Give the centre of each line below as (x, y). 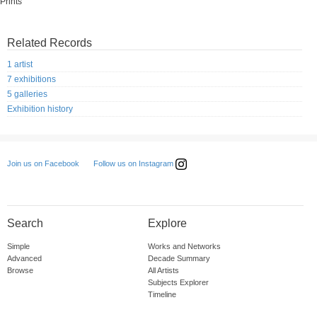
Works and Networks (184, 247)
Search (25, 224)
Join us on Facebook (43, 164)
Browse (20, 271)
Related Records (50, 43)
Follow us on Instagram (134, 164)
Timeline (162, 295)
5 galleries (27, 94)
